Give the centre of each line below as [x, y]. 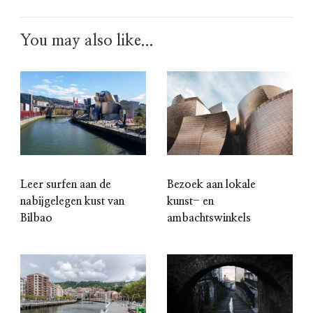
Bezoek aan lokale [211, 185]
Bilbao [36, 218]
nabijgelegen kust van [72, 202]
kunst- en [190, 202]
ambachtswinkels [209, 218]
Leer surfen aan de [66, 185]
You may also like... [87, 41]
